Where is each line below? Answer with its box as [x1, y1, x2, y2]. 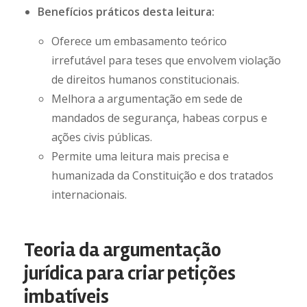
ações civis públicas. [51, 130, 152, 145]
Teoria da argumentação [24, 238, 221, 262]
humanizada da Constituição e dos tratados [51, 168, 273, 183]
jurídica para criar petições [24, 262, 236, 285]
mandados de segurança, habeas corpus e [51, 110, 267, 125]
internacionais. [51, 187, 127, 202]
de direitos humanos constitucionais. [51, 72, 239, 87]
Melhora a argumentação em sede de [51, 91, 243, 106]
